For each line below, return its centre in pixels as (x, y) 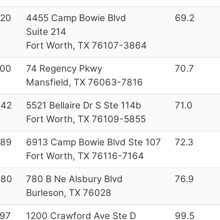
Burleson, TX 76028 (69, 192)
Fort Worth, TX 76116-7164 (85, 156)
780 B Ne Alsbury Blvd (74, 179)
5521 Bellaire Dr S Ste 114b (83, 105)
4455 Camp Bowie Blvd (76, 18)
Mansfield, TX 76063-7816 (84, 82)
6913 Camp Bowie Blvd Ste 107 (93, 142)
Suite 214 (46, 31)
